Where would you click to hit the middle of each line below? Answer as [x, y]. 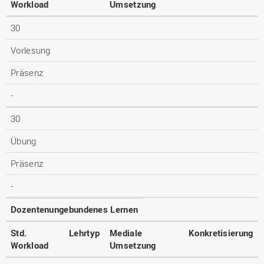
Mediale [126, 233]
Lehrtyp [85, 233]
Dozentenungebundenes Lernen [75, 209]
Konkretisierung [221, 233]
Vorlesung [31, 50]
